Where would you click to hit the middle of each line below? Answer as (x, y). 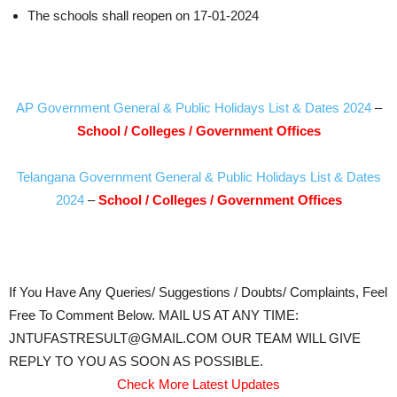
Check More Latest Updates (198, 384)
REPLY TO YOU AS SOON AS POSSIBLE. (136, 361)
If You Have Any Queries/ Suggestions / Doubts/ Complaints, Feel (198, 292)
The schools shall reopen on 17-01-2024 (143, 15)
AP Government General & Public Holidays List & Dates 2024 (193, 107)
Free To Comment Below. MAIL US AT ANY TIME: (154, 315)
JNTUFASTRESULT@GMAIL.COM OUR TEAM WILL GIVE (185, 338)
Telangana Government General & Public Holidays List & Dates (198, 176)
